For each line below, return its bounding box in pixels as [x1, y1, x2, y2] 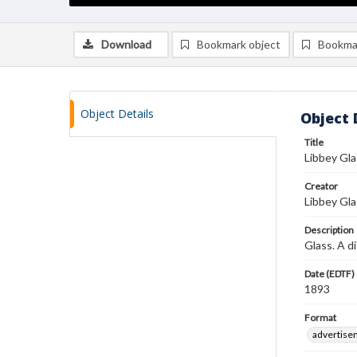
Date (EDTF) [304, 268, 355, 280]
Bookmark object [197, 37, 280, 51]
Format [304, 312, 336, 324]
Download [101, 37, 151, 51]
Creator [304, 180, 338, 192]
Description [304, 224, 354, 236]
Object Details [80, 106, 154, 121]
